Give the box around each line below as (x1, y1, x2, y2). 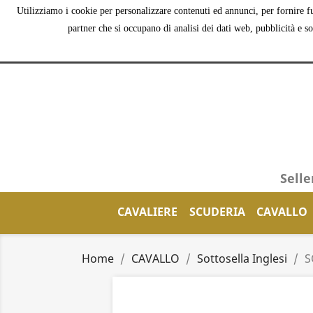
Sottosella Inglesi (197, 251, 287, 266)
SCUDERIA (189, 204, 245, 219)
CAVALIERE (117, 204, 177, 219)
